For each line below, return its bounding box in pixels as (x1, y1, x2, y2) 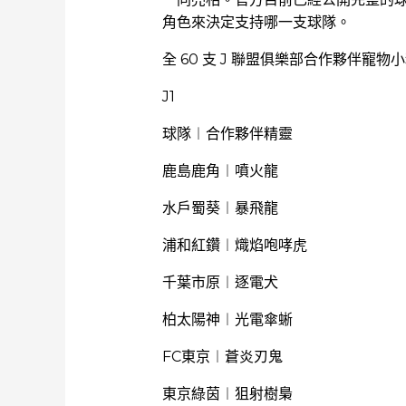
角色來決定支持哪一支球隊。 (161, 14, 351, 31)
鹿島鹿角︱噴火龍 (161, 162, 278, 179)
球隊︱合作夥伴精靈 (161, 125, 293, 142)
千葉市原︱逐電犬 (161, 274, 278, 291)
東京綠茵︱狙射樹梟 (161, 385, 293, 402)
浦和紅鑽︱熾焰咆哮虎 (161, 237, 307, 254)
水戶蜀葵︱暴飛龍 (161, 199, 278, 217)
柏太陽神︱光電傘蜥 (161, 311, 293, 328)
